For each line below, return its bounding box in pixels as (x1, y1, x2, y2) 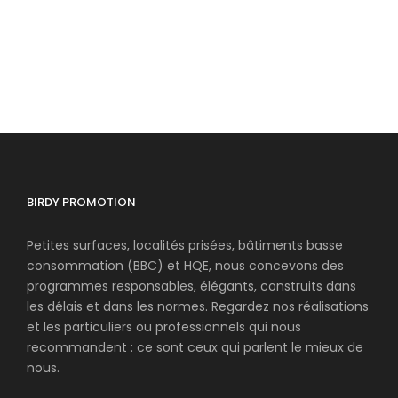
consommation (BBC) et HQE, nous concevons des (27, 257, 344, 275)
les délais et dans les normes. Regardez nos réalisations (27, 298, 369, 316)
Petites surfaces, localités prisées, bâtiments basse (27, 236, 343, 255)
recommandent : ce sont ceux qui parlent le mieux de (27, 338, 363, 357)
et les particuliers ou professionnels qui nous (27, 318, 301, 337)
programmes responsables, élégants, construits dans (27, 277, 356, 296)
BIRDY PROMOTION (27, 194, 136, 211)
